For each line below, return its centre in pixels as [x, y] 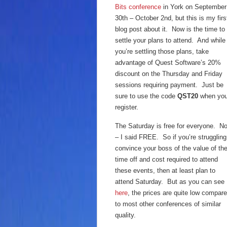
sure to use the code [146, 96]
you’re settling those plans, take [162, 51]
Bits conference [138, 7]
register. [127, 107]
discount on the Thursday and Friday [169, 74]
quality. [125, 215]
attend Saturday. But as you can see [170, 182]
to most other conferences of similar [168, 204]
